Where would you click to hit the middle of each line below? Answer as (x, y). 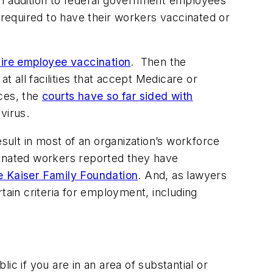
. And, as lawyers (183, 175)
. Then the (158, 62)
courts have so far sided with (118, 96)
